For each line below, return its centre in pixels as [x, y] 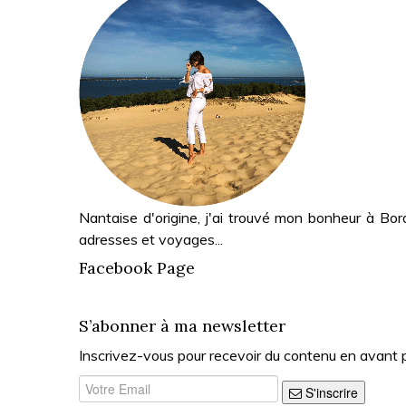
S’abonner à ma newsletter [182, 325]
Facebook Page [137, 267]
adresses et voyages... [151, 239]
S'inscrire [332, 393]
